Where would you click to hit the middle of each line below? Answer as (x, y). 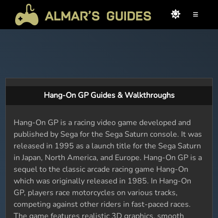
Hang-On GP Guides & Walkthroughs (109, 95)
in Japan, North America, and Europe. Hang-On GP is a (108, 158)
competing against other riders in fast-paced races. (102, 204)
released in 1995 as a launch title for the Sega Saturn (108, 146)
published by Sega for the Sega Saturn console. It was (108, 134)
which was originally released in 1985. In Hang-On (103, 181)
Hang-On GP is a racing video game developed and (102, 123)
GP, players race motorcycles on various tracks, (96, 193)
